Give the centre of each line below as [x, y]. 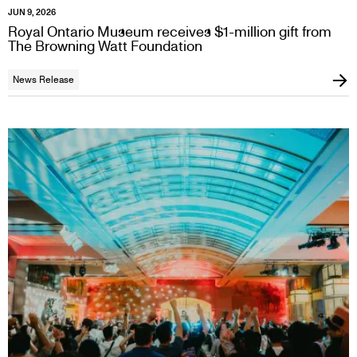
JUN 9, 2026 [32, 12]
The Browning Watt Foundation [105, 46]
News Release [43, 79]
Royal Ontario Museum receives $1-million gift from [170, 31]
